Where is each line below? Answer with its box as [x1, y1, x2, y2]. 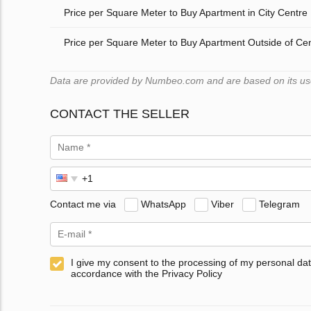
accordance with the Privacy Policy [71, 268, 222, 280]
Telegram [259, 198, 300, 210]
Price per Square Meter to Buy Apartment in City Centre [64, 7, 308, 19]
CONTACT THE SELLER [50, 107, 190, 121]
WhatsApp [141, 198, 186, 210]
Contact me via [50, 198, 116, 210]
